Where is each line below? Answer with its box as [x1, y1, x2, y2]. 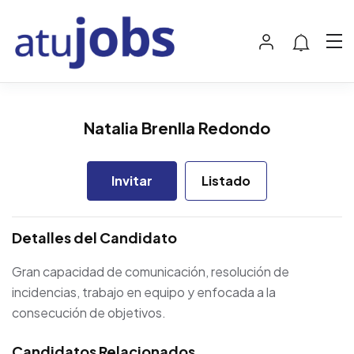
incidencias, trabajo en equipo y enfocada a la [12, 284, 276, 301]
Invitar [111, 172, 153, 190]
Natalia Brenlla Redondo [84, 118, 270, 138]
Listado [201, 172, 251, 190]
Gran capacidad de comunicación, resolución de [12, 263, 289, 281]
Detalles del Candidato [12, 228, 177, 247]
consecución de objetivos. [12, 304, 166, 322]
